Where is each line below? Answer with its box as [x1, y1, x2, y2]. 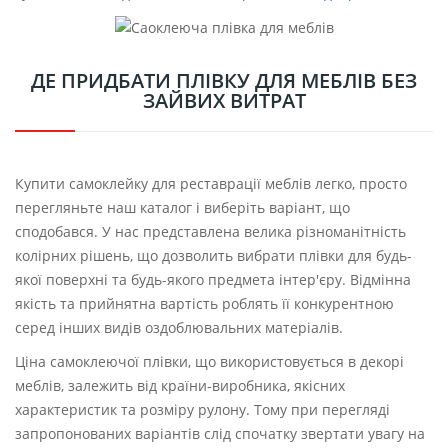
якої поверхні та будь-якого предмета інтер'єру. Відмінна [15, 270, 411, 290]
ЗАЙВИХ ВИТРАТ [142, 87, 306, 115]
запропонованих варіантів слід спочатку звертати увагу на [15, 424, 425, 444]
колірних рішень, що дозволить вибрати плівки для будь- [15, 246, 412, 266]
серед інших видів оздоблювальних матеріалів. [15, 318, 343, 338]
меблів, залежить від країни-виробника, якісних [15, 376, 345, 396]
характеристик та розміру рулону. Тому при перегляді [15, 400, 390, 420]
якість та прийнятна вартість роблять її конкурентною [15, 294, 394, 314]
